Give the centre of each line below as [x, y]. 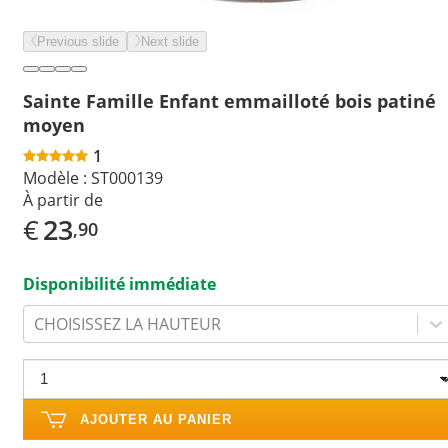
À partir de [63, 199]
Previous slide [78, 41]
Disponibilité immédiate [119, 283]
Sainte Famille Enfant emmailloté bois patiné [229, 100]
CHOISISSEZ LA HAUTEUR [127, 323]
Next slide [170, 41]
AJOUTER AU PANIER [156, 419]
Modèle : [55, 177]
